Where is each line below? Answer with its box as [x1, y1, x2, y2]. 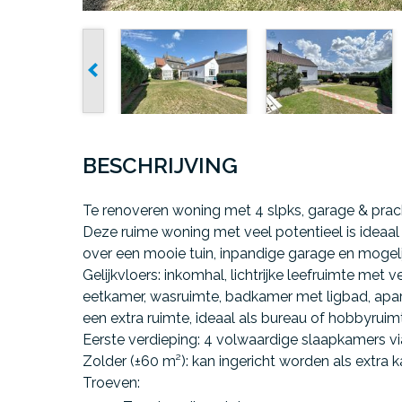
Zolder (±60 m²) [83, 352, 186, 370]
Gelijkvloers [83, 266, 158, 284]
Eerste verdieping [83, 330, 197, 348]
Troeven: [83, 373, 140, 391]
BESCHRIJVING [83, 152, 238, 179]
